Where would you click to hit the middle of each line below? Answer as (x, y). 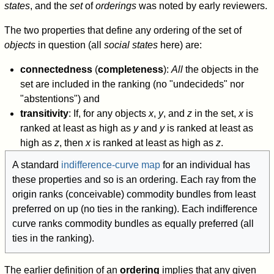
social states (131, 45)
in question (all (70, 45)
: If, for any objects (108, 114)
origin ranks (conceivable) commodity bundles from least (134, 194)
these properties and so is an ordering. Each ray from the (134, 180)
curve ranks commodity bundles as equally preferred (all (133, 224)
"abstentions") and (60, 99)
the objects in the (220, 70)
